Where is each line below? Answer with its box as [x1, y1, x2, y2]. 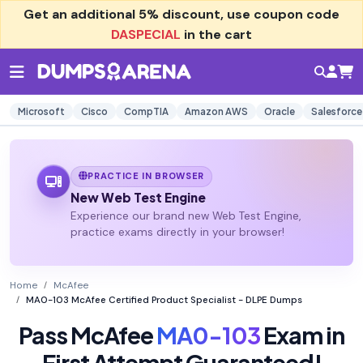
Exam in [260, 320, 344, 350]
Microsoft [18, 105, 65, 117]
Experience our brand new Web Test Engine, [70, 209, 301, 224]
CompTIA [124, 105, 169, 117]
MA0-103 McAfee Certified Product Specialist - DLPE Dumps [26, 294, 302, 307]
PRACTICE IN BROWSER [88, 170, 205, 182]
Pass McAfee [19, 320, 156, 350]
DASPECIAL [111, 26, 181, 43]
